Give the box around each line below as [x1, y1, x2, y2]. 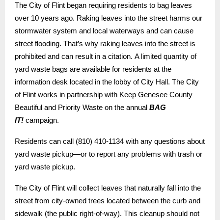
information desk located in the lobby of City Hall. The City [15, 78, 199, 86]
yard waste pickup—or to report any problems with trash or [15, 150, 202, 159]
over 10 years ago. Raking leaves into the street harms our [15, 14, 202, 23]
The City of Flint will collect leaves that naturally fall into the [15, 184, 201, 192]
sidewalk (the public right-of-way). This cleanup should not [15, 209, 199, 218]
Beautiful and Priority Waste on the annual [15, 103, 149, 112]
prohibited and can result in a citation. [15, 52, 133, 61]
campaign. [24, 116, 59, 125]
